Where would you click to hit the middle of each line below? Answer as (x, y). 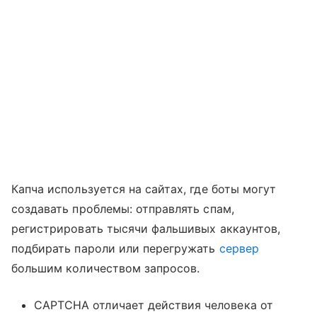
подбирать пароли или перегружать (115, 248)
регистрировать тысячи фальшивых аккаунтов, (146, 228)
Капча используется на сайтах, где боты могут (144, 189)
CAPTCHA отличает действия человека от (154, 305)
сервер (239, 248)
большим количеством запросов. (106, 268)
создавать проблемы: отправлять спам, (123, 208)
